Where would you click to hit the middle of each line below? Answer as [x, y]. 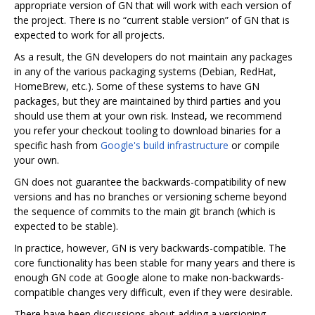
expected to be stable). [66, 226]
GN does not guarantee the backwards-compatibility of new [150, 182]
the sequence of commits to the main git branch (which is [145, 212]
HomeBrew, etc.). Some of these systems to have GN [137, 86]
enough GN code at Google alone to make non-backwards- [149, 278]
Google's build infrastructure [165, 146]
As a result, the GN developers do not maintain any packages [153, 57]
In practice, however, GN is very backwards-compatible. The [150, 248]
